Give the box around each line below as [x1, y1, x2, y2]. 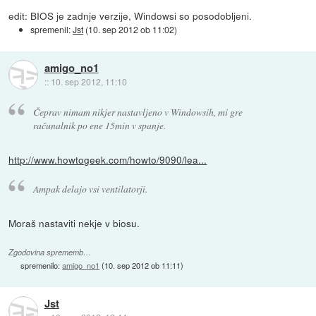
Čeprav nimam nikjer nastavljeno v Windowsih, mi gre [32, 105, 243, 119]
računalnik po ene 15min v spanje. [32, 119, 166, 133]
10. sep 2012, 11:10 [50, 75, 127, 87]
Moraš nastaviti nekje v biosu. [8, 215, 140, 230]
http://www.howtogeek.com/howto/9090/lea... [8, 152, 207, 167]
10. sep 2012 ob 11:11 [104, 260, 181, 272]
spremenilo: [20, 260, 63, 272]
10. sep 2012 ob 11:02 [88, 23, 175, 35]
